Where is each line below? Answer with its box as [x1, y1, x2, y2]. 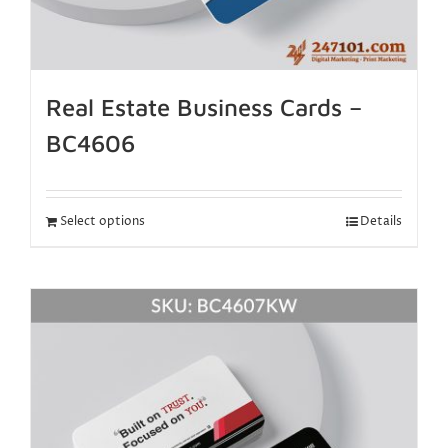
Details [360, 213, 402, 231]
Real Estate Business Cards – [46, 93, 362, 122]
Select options [60, 213, 145, 231]
